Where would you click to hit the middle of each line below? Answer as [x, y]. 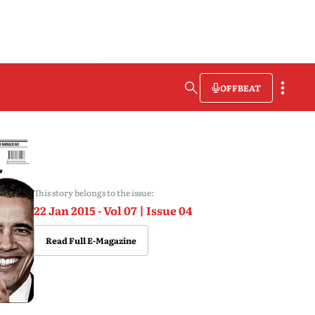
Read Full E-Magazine [91, 240]
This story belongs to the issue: [94, 193]
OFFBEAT [240, 88]
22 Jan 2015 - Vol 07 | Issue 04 [113, 210]
